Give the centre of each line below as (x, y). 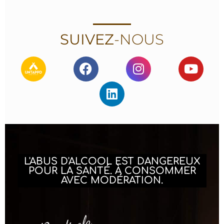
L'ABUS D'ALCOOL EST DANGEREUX (112, 161)
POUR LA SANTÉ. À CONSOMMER (112, 170)
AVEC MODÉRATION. (112, 180)
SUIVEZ (87, 39)
